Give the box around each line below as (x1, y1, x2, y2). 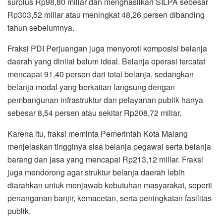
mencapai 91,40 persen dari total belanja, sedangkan (7, 68, 194, 80)
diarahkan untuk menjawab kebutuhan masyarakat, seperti (7, 179, 212, 191)
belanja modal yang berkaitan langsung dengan (7, 81, 175, 93)
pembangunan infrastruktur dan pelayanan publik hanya (7, 94, 203, 106)
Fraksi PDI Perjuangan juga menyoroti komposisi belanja (7, 42, 207, 54)
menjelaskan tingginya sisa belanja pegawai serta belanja (7, 140, 211, 152)
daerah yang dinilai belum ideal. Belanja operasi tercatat (7, 55, 205, 67)
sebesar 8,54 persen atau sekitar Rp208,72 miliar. (7, 107, 181, 118)
